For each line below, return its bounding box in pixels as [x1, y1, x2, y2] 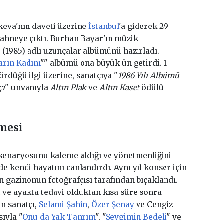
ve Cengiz [134, 199, 173, 209]
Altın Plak [50, 82, 86, 92]
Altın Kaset [99, 82, 139, 92]
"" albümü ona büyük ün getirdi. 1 [40, 58, 167, 68]
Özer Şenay [91, 199, 134, 209]
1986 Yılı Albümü [117, 70, 179, 80]
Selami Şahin [38, 199, 87, 209]
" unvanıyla [4, 82, 50, 92]
